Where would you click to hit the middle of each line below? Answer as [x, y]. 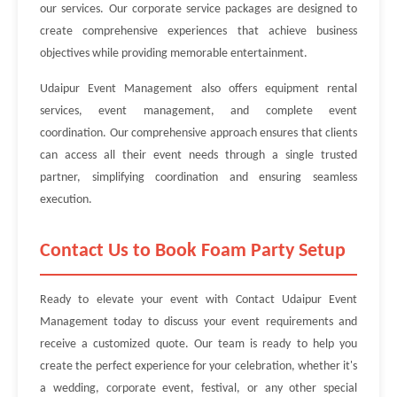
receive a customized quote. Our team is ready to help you [198, 344]
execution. [66, 200]
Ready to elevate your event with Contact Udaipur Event [198, 300]
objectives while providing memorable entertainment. [174, 54]
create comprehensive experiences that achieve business [198, 31]
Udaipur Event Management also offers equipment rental [198, 89]
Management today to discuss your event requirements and [198, 322]
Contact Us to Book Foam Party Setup [193, 251]
